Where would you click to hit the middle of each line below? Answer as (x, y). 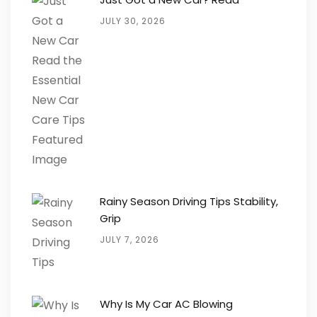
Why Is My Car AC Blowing (166, 304)
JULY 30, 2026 (133, 21)
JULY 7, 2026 (129, 240)
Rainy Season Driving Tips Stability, (189, 202)
